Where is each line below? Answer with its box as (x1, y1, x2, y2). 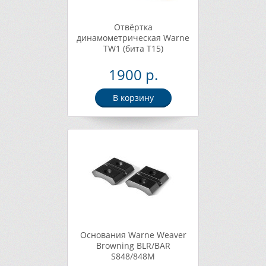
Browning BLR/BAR (96, 240, 170, 251)
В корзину (112, 92, 154, 103)
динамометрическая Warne (77, 32, 189, 43)
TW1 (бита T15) (103, 43, 163, 54)
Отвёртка (113, 21, 153, 33)
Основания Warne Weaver (80, 229, 186, 240)
